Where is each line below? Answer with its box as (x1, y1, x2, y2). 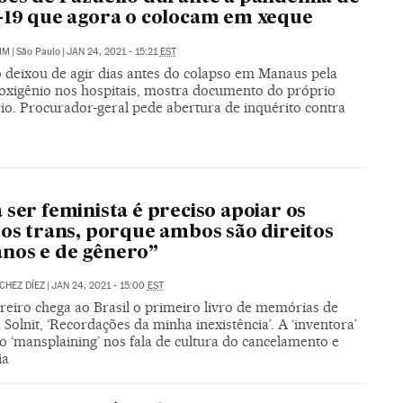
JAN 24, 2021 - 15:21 (66, 45, 160, 58)
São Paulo (15, 45, 60, 58)
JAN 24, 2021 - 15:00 (50, 279, 148, 291)
